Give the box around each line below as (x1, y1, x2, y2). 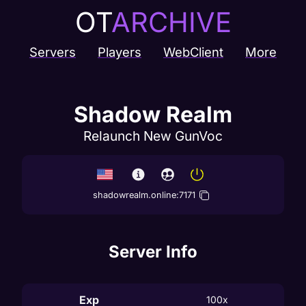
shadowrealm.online (93, 189, 176, 200)
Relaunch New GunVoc (83, 128, 223, 144)
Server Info (109, 241, 197, 262)
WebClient (163, 44, 223, 59)
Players (98, 44, 141, 59)
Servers (29, 44, 76, 59)
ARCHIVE (111, 5, 232, 39)
